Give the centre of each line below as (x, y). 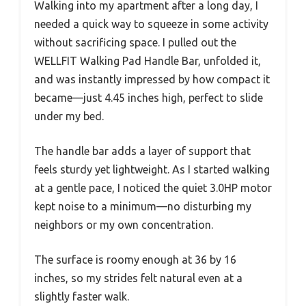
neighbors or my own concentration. (124, 224)
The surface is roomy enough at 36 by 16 (135, 259)
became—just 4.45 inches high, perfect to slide (149, 97)
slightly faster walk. (82, 296)
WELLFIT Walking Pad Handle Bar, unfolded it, (148, 60)
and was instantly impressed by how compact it (152, 79)
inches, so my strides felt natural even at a (138, 278)
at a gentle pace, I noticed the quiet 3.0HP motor (153, 187)
